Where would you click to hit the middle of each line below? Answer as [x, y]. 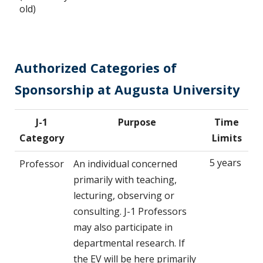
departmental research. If [129, 243]
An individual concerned [125, 164]
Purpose [137, 122]
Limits [227, 138]
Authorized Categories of [96, 68]
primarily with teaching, [125, 180]
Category [42, 138]
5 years [225, 163]
